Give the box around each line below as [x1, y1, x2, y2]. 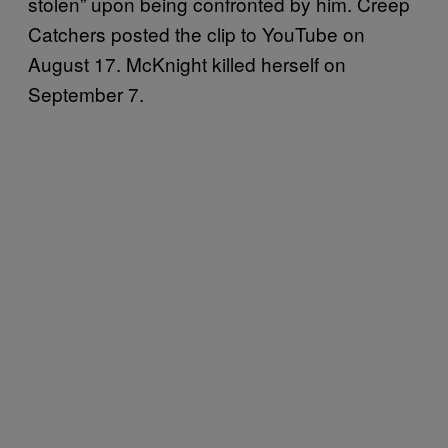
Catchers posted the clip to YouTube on [28, 19, 365, 47]
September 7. [28, 79, 144, 107]
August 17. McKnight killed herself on [28, 49, 346, 77]
